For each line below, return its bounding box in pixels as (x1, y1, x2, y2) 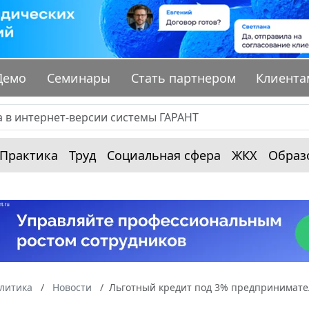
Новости (52, 281, 92, 295)
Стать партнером (130, 70, 236, 87)
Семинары (47, 70, 111, 87)
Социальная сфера (107, 147, 221, 164)
